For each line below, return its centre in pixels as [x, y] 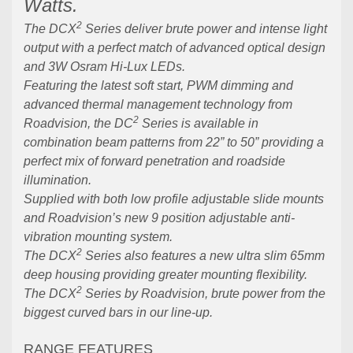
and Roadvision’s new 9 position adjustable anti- [159, 218]
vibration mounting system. [98, 237]
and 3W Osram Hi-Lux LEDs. [104, 67]
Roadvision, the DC [78, 124]
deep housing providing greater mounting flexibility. [165, 275]
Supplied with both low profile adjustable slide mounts [174, 199]
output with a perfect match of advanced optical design [175, 48]
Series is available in [199, 124]
